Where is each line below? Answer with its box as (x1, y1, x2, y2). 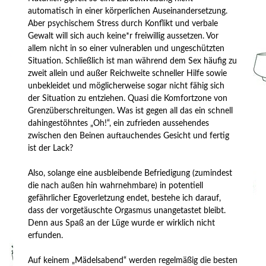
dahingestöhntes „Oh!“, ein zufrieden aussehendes (28, 119, 210, 128)
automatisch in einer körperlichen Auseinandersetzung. (28, 7, 228, 15)
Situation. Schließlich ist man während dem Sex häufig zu (28, 56, 237, 65)
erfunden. (28, 231, 64, 240)
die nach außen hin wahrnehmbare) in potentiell (28, 181, 204, 190)
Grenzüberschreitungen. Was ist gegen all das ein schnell (28, 106, 233, 115)
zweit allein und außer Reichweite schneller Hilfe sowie (28, 69, 227, 78)
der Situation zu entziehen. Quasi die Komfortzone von (28, 94, 228, 103)
